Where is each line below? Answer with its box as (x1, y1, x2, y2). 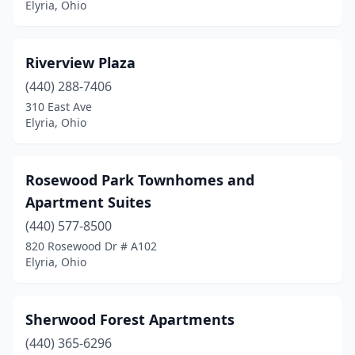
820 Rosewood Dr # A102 (25, 239, 157, 254)
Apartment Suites (25, 193, 151, 212)
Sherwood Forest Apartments (25, 310, 235, 329)
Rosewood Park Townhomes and (25, 170, 254, 189)
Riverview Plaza (25, 53, 136, 72)
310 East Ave (25, 99, 92, 114)
